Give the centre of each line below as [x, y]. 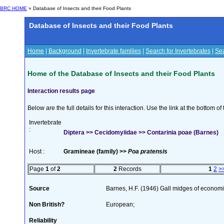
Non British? [47, 204]
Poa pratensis [148, 151]
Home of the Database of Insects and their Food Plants [121, 73]
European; [120, 204]
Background [65, 51]
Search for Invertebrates [178, 51]
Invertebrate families [113, 51]
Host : [37, 151]
